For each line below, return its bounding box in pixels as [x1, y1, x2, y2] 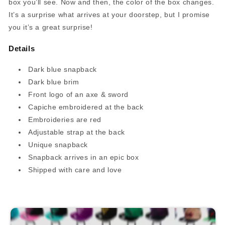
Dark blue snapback [28, 65, 97, 73]
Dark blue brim [28, 77, 79, 86]
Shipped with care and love [28, 165, 122, 174]
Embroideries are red [28, 115, 101, 124]
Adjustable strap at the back [28, 128, 125, 136]
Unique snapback [28, 140, 88, 149]
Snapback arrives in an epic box [28, 153, 139, 161]
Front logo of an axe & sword [28, 90, 129, 98]
